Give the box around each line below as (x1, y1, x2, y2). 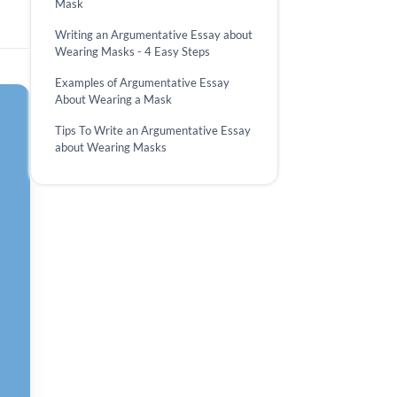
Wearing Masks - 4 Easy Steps (54, 44, 210, 58)
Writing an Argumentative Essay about (54, 27, 253, 42)
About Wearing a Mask (54, 92, 172, 106)
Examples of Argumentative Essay (54, 75, 230, 90)
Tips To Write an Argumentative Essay (54, 123, 251, 137)
